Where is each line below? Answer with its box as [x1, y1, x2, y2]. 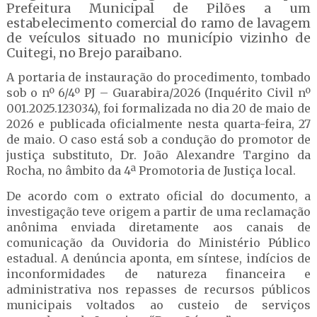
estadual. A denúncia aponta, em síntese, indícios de [6, 251, 311, 265]
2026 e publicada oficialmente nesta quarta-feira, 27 [6, 117, 311, 131]
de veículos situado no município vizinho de [6, 30, 311, 46]
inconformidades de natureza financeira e [6, 267, 311, 281]
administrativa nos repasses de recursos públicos [6, 282, 311, 296]
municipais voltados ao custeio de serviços [6, 298, 311, 312]
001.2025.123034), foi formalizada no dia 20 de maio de [6, 101, 311, 115]
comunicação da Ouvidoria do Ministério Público [6, 236, 311, 250]
